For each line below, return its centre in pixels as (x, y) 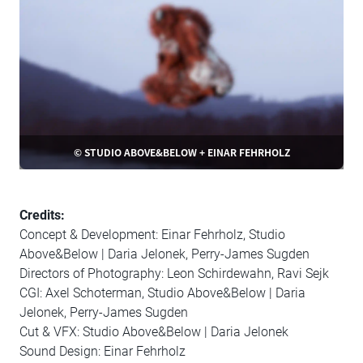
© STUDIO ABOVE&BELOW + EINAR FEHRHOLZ (181, 152)
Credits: (42, 215)
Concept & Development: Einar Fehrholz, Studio (152, 235)
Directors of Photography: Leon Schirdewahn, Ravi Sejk (174, 273)
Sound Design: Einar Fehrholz (102, 351)
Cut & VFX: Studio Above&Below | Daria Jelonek (154, 332)
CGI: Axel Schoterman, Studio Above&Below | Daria (162, 293)
